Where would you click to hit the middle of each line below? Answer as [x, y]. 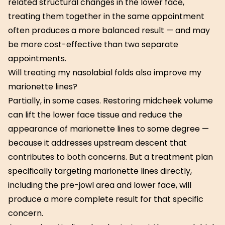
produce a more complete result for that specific [106, 199]
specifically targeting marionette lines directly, [100, 171]
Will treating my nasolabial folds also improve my [105, 73]
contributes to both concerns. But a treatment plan [110, 157]
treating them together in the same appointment [106, 16]
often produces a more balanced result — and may [109, 30]
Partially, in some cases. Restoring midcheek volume [110, 101]
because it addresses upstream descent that [97, 143]
